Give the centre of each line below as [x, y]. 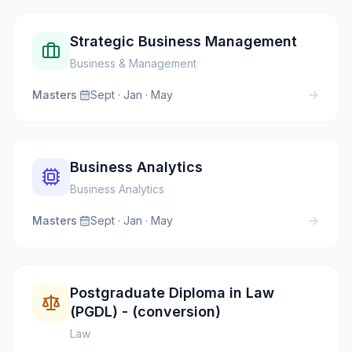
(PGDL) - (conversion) [145, 312]
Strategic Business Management [183, 42]
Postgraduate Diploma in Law [172, 293]
